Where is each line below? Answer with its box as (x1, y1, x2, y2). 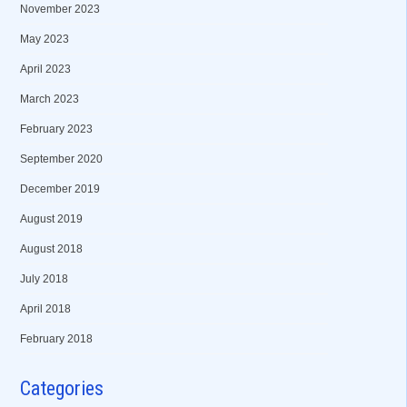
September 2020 (19, 153, 103, 165)
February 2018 (19, 333, 93, 345)
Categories (19, 377, 104, 400)
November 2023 (19, 3, 100, 15)
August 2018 (19, 243, 83, 255)
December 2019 (19, 183, 100, 195)
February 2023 (19, 123, 93, 135)
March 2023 (19, 93, 79, 105)
